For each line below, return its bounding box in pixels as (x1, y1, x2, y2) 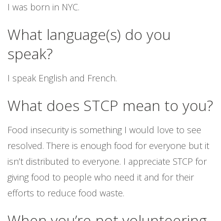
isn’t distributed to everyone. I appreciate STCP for (7, 155, 207, 167)
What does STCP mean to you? (7, 95, 213, 115)
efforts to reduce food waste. (7, 187, 124, 199)
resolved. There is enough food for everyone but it (7, 140, 209, 151)
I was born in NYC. (7, 1, 79, 13)
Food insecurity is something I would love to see (7, 124, 201, 136)
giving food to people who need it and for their (7, 171, 194, 183)
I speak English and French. (7, 72, 117, 84)
